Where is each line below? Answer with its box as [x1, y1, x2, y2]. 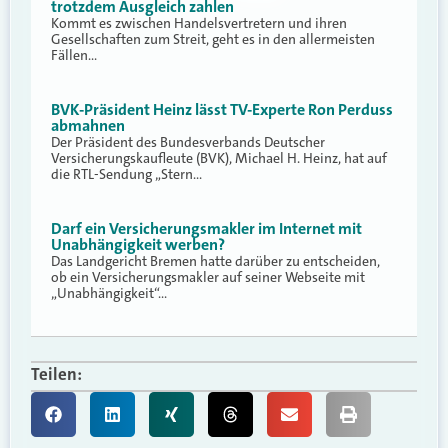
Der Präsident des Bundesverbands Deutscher [51, 133, 325, 152]
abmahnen [51, 115, 125, 137]
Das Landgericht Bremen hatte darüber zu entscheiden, [51, 252, 380, 271]
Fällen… [51, 45, 97, 64]
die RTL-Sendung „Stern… [51, 165, 202, 184]
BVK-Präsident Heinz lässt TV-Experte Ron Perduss [51, 99, 393, 121]
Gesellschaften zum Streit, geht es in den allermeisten [51, 29, 375, 48]
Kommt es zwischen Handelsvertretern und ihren [51, 13, 347, 32]
